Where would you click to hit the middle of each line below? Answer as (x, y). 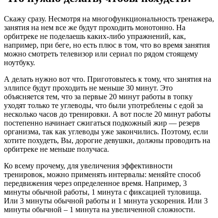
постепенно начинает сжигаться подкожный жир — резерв (102, 123)
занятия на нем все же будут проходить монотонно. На (95, 27)
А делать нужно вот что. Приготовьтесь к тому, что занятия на (108, 79)
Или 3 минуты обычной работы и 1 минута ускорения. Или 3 (106, 200)
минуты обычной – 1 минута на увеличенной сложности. (100, 209)
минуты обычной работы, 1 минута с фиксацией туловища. (103, 192)
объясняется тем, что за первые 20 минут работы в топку (98, 96)
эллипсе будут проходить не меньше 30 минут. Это (88, 88)
